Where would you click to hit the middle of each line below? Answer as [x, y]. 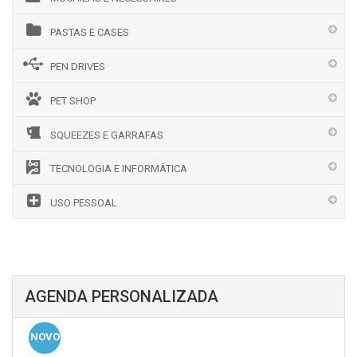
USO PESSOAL [84, 203]
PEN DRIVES [78, 67]
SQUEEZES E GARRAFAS [107, 135]
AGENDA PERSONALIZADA [122, 296]
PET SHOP [73, 101]
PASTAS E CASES [90, 32]
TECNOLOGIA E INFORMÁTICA [119, 169]
